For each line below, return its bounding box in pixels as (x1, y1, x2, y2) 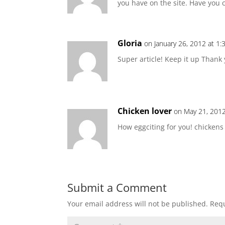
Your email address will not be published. (67, 199, 208, 209)
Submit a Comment (67, 180, 167, 195)
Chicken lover (118, 105, 172, 117)
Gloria (118, 38, 143, 49)
